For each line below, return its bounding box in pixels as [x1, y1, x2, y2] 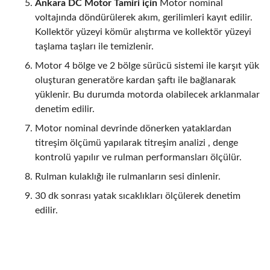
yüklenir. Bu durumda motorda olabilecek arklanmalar [35, 90, 260, 100]
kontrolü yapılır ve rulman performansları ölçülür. [35, 152, 242, 163]
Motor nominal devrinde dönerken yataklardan [35, 124, 231, 134]
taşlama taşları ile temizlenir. [35, 42, 154, 52]
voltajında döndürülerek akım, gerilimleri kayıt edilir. [35, 13, 253, 23]
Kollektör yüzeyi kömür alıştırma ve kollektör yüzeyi [35, 27, 251, 37]
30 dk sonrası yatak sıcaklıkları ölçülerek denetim [35, 191, 240, 201]
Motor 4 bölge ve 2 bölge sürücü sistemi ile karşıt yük [35, 61, 259, 71]
